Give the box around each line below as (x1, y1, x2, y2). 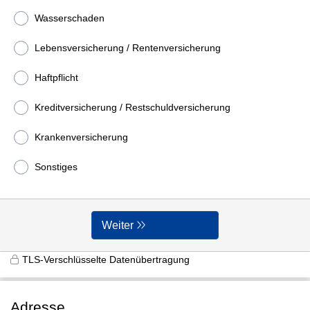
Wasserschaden (35, 12, 104, 24)
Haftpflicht (35, 72, 78, 83)
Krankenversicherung (35, 131, 128, 143)
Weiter (102, 219, 134, 231)
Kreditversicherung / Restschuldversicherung (35, 102, 230, 113)
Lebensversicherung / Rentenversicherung (35, 42, 221, 53)
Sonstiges (35, 161, 77, 172)
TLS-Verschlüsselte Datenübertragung (22, 254, 190, 265)
